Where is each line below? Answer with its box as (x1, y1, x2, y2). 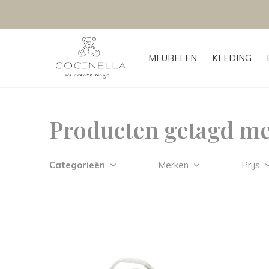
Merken (158, 159, 189, 171)
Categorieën (49, 159, 105, 171)
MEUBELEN (148, 52, 197, 64)
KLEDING (212, 52, 252, 64)
